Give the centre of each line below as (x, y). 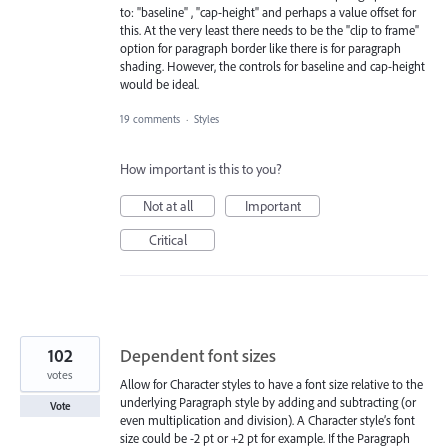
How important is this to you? (201, 168)
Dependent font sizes (198, 355)
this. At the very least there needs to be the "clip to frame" (269, 30)
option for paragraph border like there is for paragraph (260, 48)
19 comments (150, 118)
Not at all (167, 205)
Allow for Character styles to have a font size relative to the (271, 383)
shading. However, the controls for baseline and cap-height (272, 66)
